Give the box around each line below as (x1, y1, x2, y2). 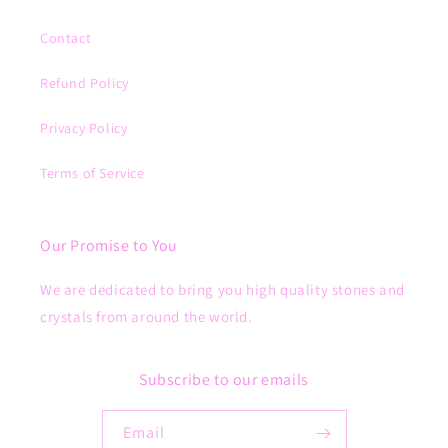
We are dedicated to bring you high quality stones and (40, 280, 405, 299)
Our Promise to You (40, 235, 178, 256)
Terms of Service (40, 164, 145, 182)
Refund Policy (40, 74, 129, 92)
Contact (40, 29, 92, 47)
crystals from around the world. (40, 307, 253, 326)
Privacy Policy (40, 119, 128, 137)
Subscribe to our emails (139, 369, 309, 390)
